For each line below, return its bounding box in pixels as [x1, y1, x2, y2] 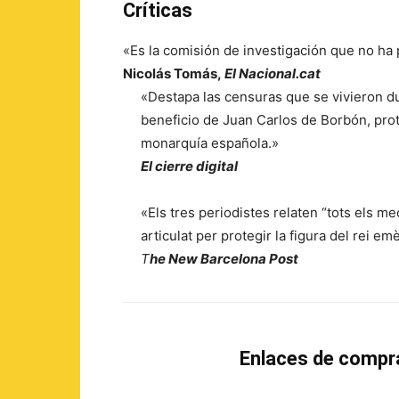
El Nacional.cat [224, 65, 321, 82]
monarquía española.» [141, 134, 279, 151]
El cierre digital [141, 158, 238, 175]
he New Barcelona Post [150, 250, 298, 267]
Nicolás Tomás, [123, 65, 224, 82]
